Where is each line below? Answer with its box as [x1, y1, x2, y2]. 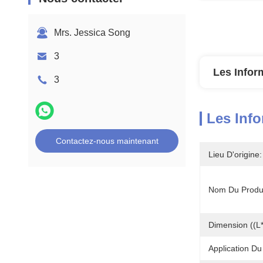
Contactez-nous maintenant [55, 136, 159, 146]
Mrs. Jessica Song [54, 28, 130, 38]
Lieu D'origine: [208, 150, 262, 159]
